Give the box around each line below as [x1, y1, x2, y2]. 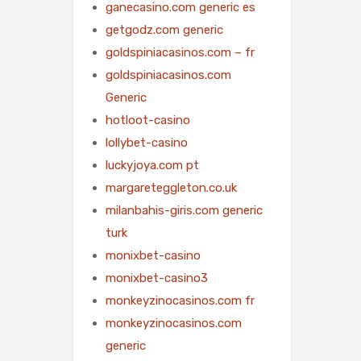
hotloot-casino [106, 112, 190, 127]
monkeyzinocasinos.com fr [106, 293, 255, 308]
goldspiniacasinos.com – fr [106, 44, 255, 60]
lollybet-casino [106, 135, 188, 150]
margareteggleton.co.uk [106, 180, 237, 195]
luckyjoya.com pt [106, 157, 199, 172]
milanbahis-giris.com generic [106, 202, 263, 218]
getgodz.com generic [106, 22, 223, 37]
